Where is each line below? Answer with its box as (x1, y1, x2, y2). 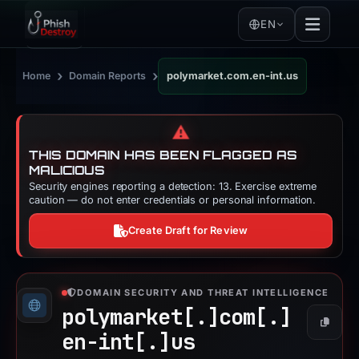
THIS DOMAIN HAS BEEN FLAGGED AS (29, 147, 297, 163)
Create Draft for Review (128, 224, 248, 236)
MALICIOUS (29, 163, 106, 178)
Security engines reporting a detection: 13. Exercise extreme (29, 180, 317, 192)
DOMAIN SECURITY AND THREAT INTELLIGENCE (77, 287, 329, 298)
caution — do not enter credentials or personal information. (29, 194, 317, 206)
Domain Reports (69, 70, 146, 82)
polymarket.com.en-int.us (167, 70, 298, 82)
